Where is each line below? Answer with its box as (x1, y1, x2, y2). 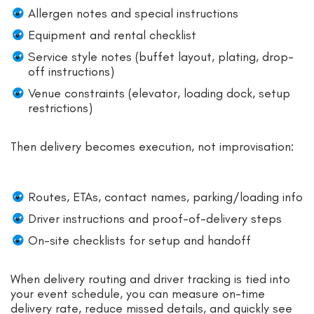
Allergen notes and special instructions (28, 5, 238, 21)
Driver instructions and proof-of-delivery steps (28, 210, 282, 226)
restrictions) (28, 100, 93, 116)
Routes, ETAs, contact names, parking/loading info (28, 189, 303, 205)
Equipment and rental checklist (28, 27, 196, 43)
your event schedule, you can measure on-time (11, 285, 265, 301)
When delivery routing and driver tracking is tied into (11, 271, 290, 287)
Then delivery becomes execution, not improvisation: (11, 138, 294, 154)
